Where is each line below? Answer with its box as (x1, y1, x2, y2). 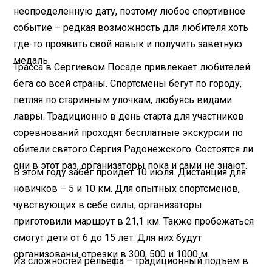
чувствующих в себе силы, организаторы (13, 199, 203, 211)
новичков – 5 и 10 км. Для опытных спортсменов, (13, 182, 240, 194)
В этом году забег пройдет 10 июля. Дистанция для (13, 166, 246, 178)
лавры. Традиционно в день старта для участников (13, 110, 245, 122)
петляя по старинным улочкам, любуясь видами (13, 93, 233, 106)
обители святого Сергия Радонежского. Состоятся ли (13, 143, 254, 155)
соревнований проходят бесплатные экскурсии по (13, 126, 243, 138)
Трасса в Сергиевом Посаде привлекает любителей (13, 61, 251, 73)
